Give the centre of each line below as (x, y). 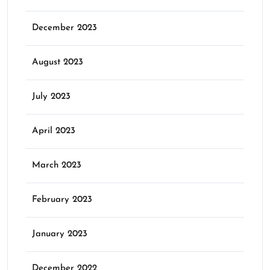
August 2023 (58, 62)
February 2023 (62, 200)
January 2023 (60, 234)
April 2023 (54, 131)
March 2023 (57, 165)
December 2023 (64, 28)
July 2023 (51, 97)
